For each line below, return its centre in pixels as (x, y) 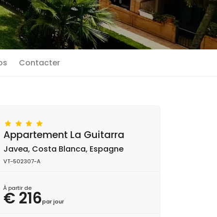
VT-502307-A (22, 161)
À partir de (17, 188)
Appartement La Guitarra (64, 135)
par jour (53, 201)
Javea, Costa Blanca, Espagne (63, 149)
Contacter (39, 63)
